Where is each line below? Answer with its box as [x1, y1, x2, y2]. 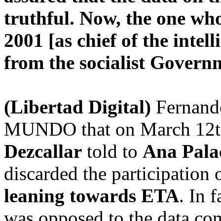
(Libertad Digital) [4, 96, 151, 117]
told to [82, 141, 143, 162]
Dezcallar [4, 141, 82, 162]
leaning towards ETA [4, 185, 179, 206]
